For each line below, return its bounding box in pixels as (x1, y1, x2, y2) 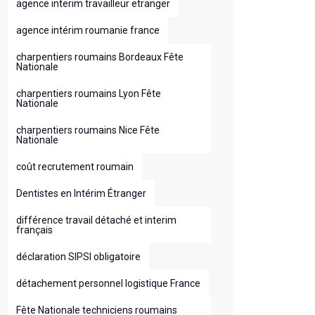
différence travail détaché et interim (16, 214, 176, 226)
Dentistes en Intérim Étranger (16, 188, 146, 199)
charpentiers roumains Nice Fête (16, 124, 160, 136)
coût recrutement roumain (16, 161, 134, 172)
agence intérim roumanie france (16, 25, 160, 36)
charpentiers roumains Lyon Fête (16, 88, 161, 99)
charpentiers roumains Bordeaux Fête (16, 51, 184, 63)
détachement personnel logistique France (16, 278, 200, 289)
